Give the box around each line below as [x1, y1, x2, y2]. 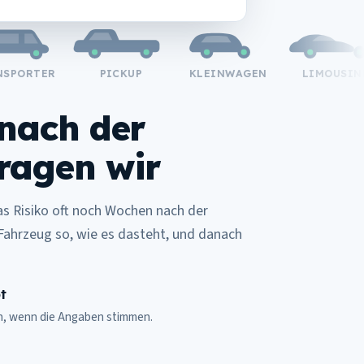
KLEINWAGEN [169, 67, 248, 80]
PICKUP [80, 67, 123, 80]
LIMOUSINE [282, 67, 350, 80]
